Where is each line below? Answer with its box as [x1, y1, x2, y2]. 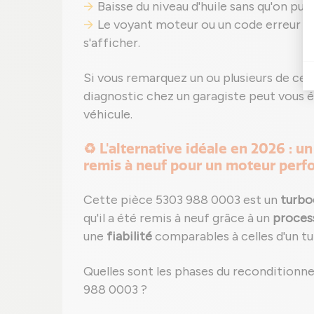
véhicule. [83, 107, 132, 122]
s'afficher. [83, 35, 140, 50]
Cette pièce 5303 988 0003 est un [83, 192, 280, 207]
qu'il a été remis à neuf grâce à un [83, 210, 273, 226]
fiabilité [107, 228, 152, 244]
